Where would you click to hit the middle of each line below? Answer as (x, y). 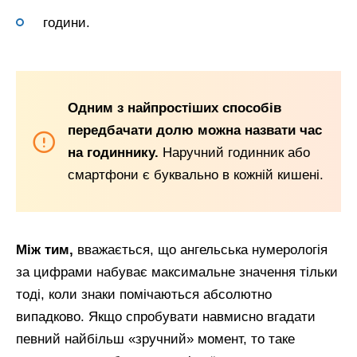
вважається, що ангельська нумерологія (200, 250)
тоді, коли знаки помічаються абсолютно (144, 295)
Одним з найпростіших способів (175, 108)
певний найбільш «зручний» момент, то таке (155, 339)
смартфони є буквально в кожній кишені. (196, 175)
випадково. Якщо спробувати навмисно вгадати (166, 317)
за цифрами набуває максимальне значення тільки (177, 273)
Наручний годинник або (236, 152)
